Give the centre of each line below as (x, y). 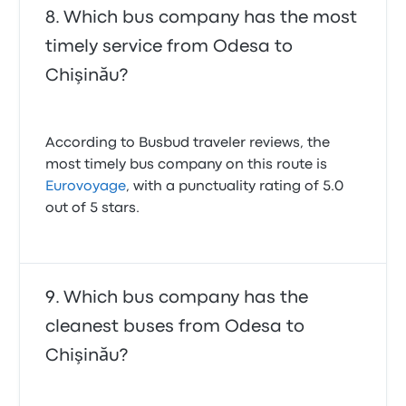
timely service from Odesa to (169, 47)
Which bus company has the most (211, 18)
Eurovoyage (86, 187)
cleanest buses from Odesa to (175, 327)
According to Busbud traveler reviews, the (188, 143)
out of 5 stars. (93, 208)
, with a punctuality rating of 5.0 (235, 187)
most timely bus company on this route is (187, 165)
